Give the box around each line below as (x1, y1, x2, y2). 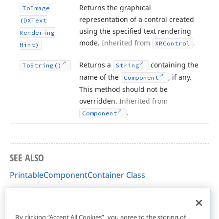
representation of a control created (79, 15, 194, 24)
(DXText (20, 17, 47, 24)
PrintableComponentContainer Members (10, 185, 162, 196)
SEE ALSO (10, 151, 44, 164)
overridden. (79, 96, 119, 106)
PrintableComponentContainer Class (10, 170, 145, 180)
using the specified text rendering (79, 26, 191, 36)
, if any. (168, 72, 192, 82)
